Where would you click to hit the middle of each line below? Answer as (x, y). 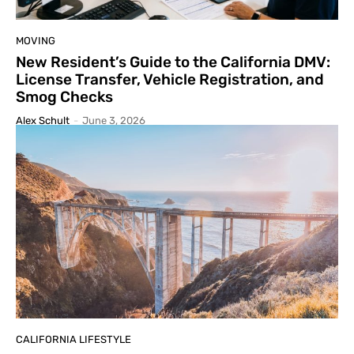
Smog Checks (64, 96)
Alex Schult (43, 120)
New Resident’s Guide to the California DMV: (173, 62)
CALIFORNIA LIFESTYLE (73, 339)
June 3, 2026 (114, 120)
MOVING (36, 40)
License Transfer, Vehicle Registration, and (170, 79)
